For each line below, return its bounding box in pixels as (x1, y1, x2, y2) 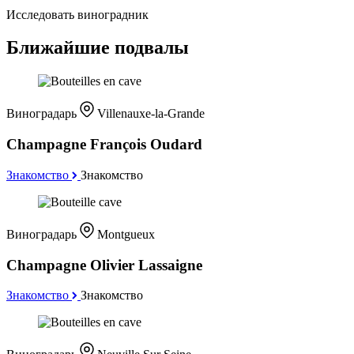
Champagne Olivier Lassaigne (6, 256, 202, 273)
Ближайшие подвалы (6, 37, 189, 58)
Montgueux (97, 227, 155, 241)
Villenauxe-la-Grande (97, 107, 205, 121)
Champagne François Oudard (6, 136, 202, 153)
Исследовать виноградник (6, 7, 149, 21)
